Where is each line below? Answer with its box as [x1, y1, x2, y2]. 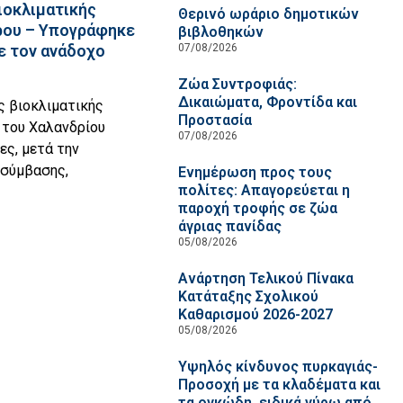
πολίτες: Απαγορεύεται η [177, 182, 350, 199]
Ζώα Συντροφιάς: [177, 76, 297, 93]
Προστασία [177, 112, 252, 129]
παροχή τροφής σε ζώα [177, 200, 337, 217]
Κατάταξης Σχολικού [177, 288, 318, 305]
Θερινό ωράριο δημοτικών [177, 5, 359, 22]
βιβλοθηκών [177, 23, 264, 40]
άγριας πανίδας [177, 218, 282, 235]
